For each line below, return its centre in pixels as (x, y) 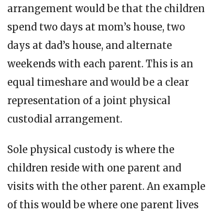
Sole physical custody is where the (91, 149)
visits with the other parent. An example (106, 186)
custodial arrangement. (65, 119)
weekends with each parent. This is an (100, 63)
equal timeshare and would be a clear (98, 82)
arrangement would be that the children (106, 8)
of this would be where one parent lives (103, 204)
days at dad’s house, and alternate (90, 45)
